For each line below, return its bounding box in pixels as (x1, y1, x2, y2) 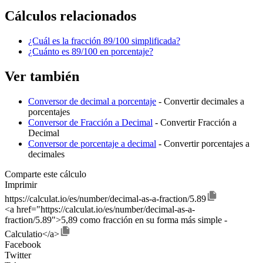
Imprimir (5, 180, 37, 190)
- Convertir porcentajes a (156, 139, 249, 149)
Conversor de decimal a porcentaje (28, 96, 156, 107)
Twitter (5, 250, 31, 261)
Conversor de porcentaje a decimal (28, 139, 156, 149)
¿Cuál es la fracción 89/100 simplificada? (28, 36, 180, 46)
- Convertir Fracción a (153, 117, 237, 128)
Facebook (5, 240, 41, 250)
